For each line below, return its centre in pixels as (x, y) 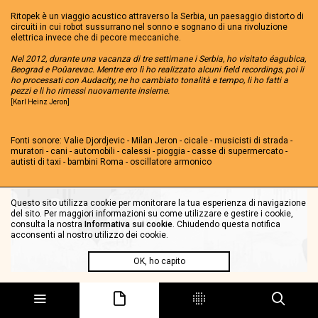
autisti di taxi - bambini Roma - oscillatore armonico (111, 162)
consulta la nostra (48, 224)
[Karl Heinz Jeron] (40, 102)
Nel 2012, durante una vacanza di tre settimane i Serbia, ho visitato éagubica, (158, 59)
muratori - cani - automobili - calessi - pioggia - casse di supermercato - (149, 151)
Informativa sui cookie (128, 224)
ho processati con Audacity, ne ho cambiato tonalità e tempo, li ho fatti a (149, 80)
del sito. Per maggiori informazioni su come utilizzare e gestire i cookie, (152, 214)
